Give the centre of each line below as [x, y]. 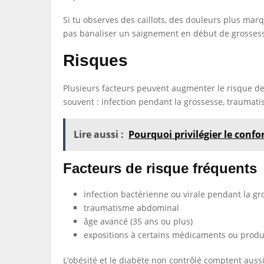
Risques [95, 60]
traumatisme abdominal [131, 208]
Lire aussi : [99, 134]
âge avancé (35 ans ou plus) [138, 221]
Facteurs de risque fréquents [160, 168]
